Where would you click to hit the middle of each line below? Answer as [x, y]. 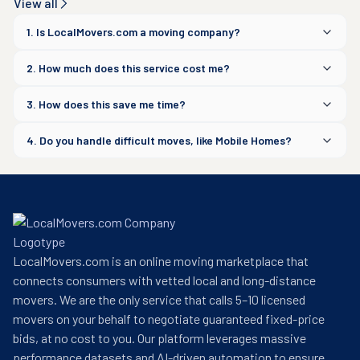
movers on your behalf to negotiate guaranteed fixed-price [169, 319]
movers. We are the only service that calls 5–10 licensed [159, 299]
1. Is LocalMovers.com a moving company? [133, 32]
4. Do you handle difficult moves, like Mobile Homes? [159, 140]
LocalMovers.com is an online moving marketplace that [161, 261]
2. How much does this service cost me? [128, 68]
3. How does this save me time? [106, 104]
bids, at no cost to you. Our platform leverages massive [160, 338]
